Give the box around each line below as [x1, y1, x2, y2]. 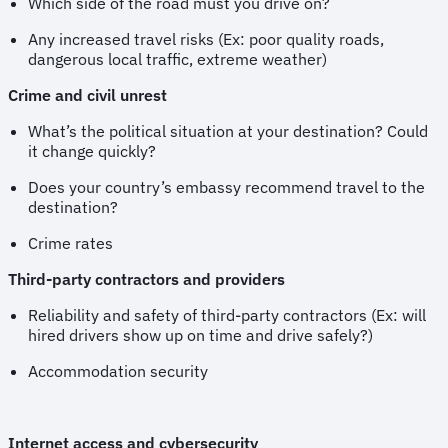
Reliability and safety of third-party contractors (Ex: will [28, 304, 426, 325]
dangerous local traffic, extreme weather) [28, 48, 331, 69]
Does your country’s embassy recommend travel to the [28, 176, 425, 197]
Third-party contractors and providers [8, 268, 301, 289]
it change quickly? [28, 140, 168, 161]
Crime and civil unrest [8, 84, 171, 105]
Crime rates [28, 232, 121, 253]
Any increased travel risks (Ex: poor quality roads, [28, 28, 384, 49]
